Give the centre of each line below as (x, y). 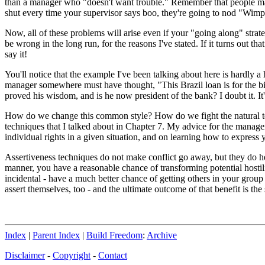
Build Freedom (114, 235)
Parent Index (56, 235)
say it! (16, 54)
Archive (162, 235)
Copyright (72, 255)
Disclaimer (25, 255)
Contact (113, 255)
